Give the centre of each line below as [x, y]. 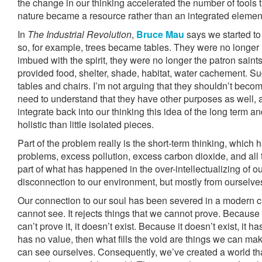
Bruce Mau [160, 34]
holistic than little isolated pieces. [86, 124]
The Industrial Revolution [80, 34]
